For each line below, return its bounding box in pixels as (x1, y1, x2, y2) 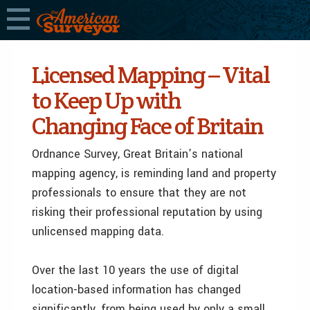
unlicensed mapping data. (32, 224, 164, 239)
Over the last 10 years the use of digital (32, 262, 239, 278)
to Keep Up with (32, 85, 181, 116)
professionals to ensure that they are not (32, 185, 246, 201)
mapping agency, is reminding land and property (32, 165, 276, 181)
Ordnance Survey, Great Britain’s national (32, 146, 243, 162)
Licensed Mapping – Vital (32, 60, 269, 90)
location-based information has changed (32, 282, 241, 298)
